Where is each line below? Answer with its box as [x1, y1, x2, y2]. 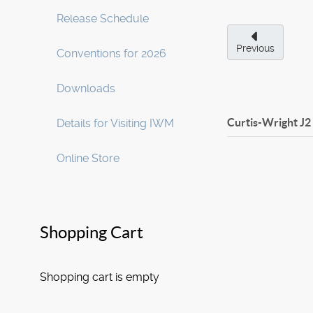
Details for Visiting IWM [57, 117, 174, 130]
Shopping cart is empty [40, 270, 159, 284]
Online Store [57, 152, 119, 165]
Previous [236, 43, 275, 54]
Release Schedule [57, 12, 149, 25]
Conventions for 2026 [57, 47, 166, 60]
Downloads [57, 82, 115, 95]
